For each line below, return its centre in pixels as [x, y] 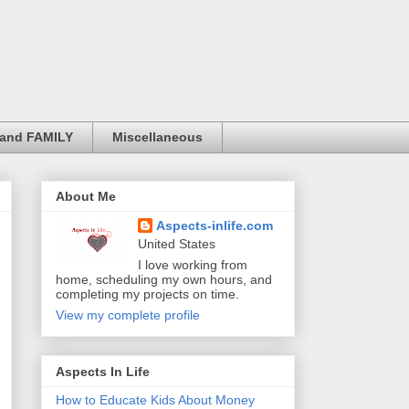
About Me [85, 197]
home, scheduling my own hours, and [163, 280]
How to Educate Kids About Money [155, 399]
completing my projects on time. [147, 294]
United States [177, 244]
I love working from [193, 265]
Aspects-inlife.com [215, 226]
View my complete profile [127, 315]
